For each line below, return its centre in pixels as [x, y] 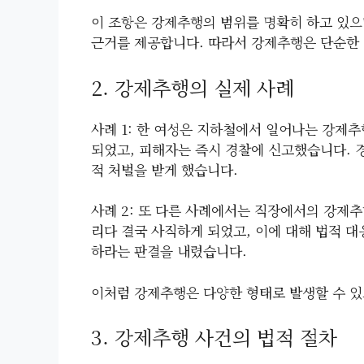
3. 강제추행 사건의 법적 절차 [214, 337]
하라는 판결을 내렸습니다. [169, 251]
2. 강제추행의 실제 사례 [193, 87]
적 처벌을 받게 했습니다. [165, 169]
